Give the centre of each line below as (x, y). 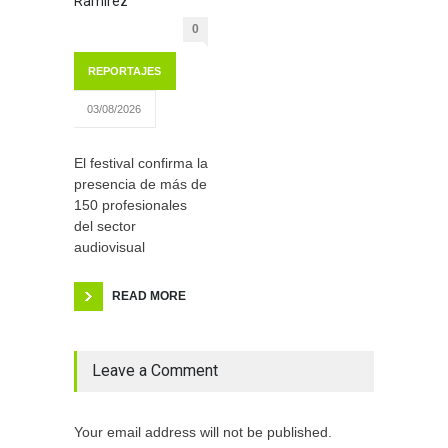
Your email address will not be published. (203, 431)
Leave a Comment (155, 370)
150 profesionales (130, 204)
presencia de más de (140, 183)
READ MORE (149, 295)
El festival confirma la (141, 162)
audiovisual (109, 246)
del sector (105, 225)
